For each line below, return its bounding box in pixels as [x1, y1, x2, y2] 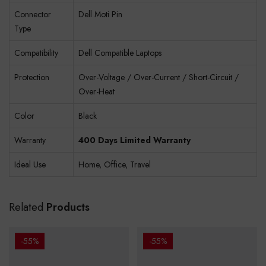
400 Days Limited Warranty [78, 134, 191, 147]
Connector [14, 8, 51, 21]
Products [46, 199, 90, 216]
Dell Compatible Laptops [78, 47, 161, 59]
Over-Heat [78, 85, 115, 98]
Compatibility [14, 47, 58, 59]
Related [9, 199, 46, 216]
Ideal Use [14, 159, 46, 171]
